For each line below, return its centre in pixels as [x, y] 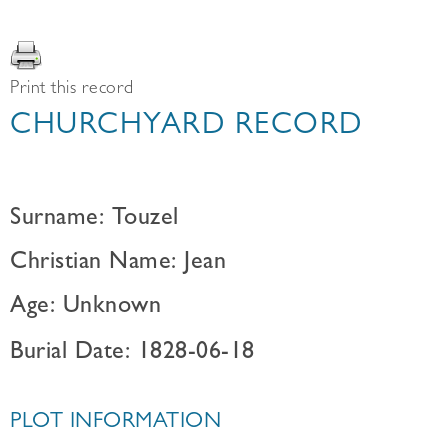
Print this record [72, 90]
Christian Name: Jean [118, 264]
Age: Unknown [85, 308]
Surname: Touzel [94, 220]
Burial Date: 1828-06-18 [132, 354]
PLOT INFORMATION [115, 423]
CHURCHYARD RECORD [186, 128]
